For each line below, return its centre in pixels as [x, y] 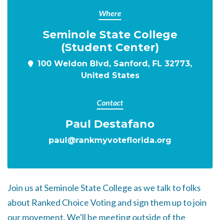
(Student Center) [110, 47]
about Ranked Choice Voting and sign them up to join [107, 202]
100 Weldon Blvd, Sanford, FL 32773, [115, 63]
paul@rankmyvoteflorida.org [110, 140]
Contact [110, 102]
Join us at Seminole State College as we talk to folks [104, 188]
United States [110, 75]
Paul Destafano [110, 124]
